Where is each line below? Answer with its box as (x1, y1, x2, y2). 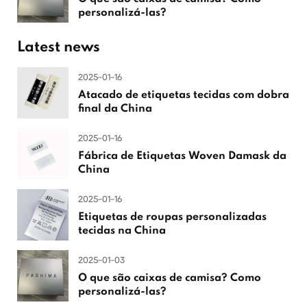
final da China (78, 103, 153, 114)
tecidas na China (78, 225, 167, 236)
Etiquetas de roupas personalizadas (78, 211, 267, 223)
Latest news (17, 40, 100, 56)
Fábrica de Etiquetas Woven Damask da (78, 150, 287, 162)
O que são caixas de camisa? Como (78, 272, 262, 284)
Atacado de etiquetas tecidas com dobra (78, 89, 290, 101)
